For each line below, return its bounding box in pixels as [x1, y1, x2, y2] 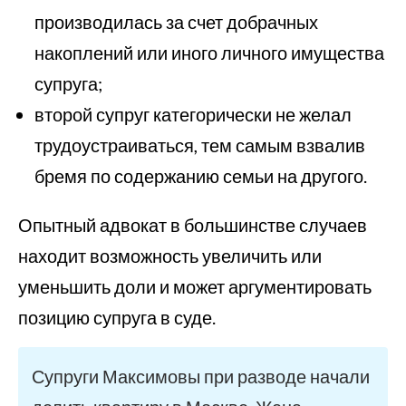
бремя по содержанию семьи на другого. [34, 165, 367, 187]
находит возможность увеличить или [18, 245, 322, 266]
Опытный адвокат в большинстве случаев [18, 214, 367, 236]
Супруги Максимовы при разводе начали [32, 365, 370, 387]
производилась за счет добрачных [34, 11, 318, 33]
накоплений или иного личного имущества [34, 42, 384, 63]
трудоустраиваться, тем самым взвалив [34, 134, 365, 156]
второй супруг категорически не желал [34, 103, 352, 125]
